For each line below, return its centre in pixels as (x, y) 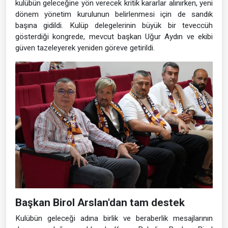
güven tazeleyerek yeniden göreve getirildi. (85, 48)
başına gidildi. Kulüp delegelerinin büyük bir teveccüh (114, 25)
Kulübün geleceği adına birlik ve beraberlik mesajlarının (114, 218)
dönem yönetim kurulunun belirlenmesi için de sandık (114, 14)
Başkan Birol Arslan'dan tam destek (100, 202)
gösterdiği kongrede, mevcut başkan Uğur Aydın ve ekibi (114, 36)
